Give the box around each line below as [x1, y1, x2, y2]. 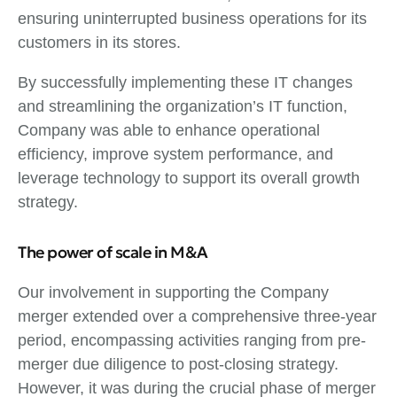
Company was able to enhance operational [18, 121, 320, 139]
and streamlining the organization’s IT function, [18, 97, 347, 115]
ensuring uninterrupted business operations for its [18, 9, 367, 27]
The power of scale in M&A [18, 241, 208, 262]
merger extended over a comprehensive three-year [18, 307, 377, 325]
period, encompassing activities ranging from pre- [18, 331, 366, 349]
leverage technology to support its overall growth [18, 168, 360, 187]
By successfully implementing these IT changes [18, 73, 353, 91]
